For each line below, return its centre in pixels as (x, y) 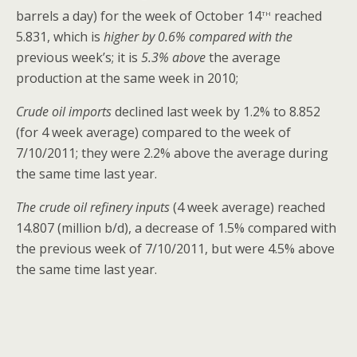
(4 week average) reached (247, 208)
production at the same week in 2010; (127, 78)
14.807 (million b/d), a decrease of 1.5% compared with (176, 228)
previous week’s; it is (78, 58)
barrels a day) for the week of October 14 (139, 16)
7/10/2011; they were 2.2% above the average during (172, 153)
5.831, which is (60, 37)
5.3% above (173, 58)
